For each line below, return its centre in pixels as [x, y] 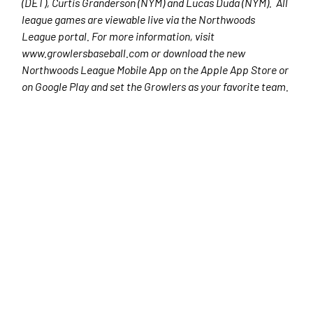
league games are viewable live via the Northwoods [139, 20]
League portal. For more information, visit [118, 36]
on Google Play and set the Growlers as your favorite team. [155, 87]
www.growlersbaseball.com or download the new [134, 53]
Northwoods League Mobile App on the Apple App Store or [155, 70]
